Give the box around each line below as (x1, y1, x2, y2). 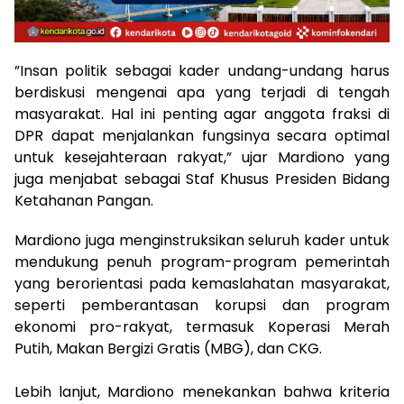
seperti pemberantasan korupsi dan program (14, 295, 390, 317)
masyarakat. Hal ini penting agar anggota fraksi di (14, 104, 390, 125)
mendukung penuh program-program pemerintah (14, 252, 390, 273)
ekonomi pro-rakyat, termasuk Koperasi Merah (14, 317, 390, 338)
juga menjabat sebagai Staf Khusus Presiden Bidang (14, 169, 390, 190)
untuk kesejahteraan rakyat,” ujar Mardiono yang (14, 147, 390, 169)
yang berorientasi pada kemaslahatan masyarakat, (14, 273, 390, 295)
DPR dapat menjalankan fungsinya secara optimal (14, 125, 390, 147)
